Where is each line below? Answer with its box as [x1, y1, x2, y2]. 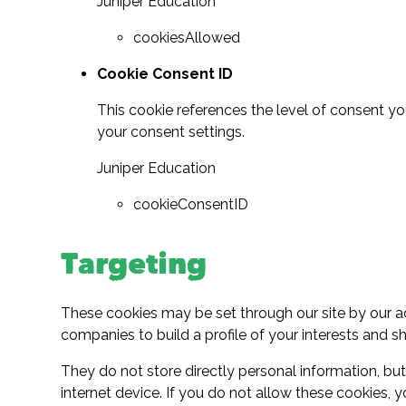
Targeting [61, 252, 208, 281]
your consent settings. [97, 123, 246, 140]
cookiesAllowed [133, 29, 241, 46]
